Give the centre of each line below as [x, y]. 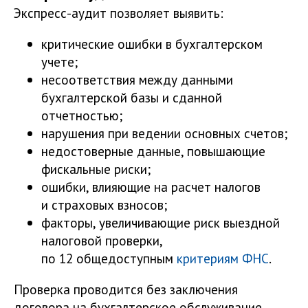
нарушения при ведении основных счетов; [164, 133]
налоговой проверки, [102, 240]
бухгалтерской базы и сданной [132, 97]
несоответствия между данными [137, 79]
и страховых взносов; [104, 204]
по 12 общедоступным [109, 258]
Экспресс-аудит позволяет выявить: [119, 12]
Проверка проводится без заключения [126, 289]
